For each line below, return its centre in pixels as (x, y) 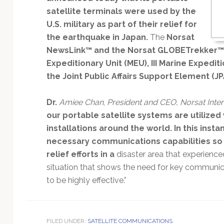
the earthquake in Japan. (97, 37)
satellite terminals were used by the (121, 11)
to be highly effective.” (86, 180)
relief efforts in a (81, 154)
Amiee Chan (81, 102)
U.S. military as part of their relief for (121, 24)
